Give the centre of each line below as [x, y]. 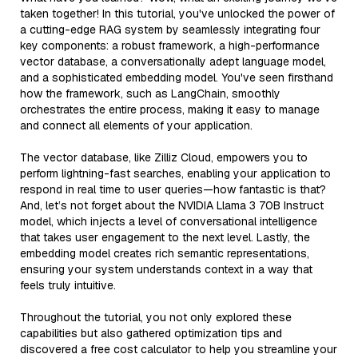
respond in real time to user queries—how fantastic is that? [173, 189]
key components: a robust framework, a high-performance [170, 45]
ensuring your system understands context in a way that [166, 269]
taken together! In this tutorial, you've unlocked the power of [177, 13]
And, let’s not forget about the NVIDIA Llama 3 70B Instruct [172, 205]
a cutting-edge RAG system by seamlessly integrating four [170, 29]
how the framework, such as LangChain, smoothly [150, 93]
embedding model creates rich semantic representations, [165, 253]
